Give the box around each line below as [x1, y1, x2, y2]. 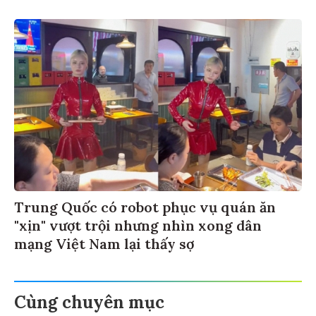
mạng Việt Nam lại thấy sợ [14, 233, 194, 251]
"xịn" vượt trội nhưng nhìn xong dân [14, 214, 262, 233]
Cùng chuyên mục [14, 289, 164, 312]
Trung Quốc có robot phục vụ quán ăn [14, 196, 276, 214]
